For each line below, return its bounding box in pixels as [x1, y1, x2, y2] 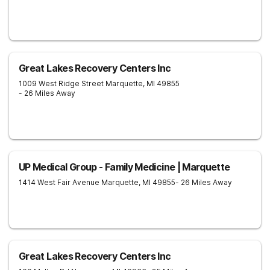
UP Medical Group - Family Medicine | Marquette [19, 161, 230, 173]
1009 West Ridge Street [19, 79, 104, 88]
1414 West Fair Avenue [19, 178, 99, 187]
